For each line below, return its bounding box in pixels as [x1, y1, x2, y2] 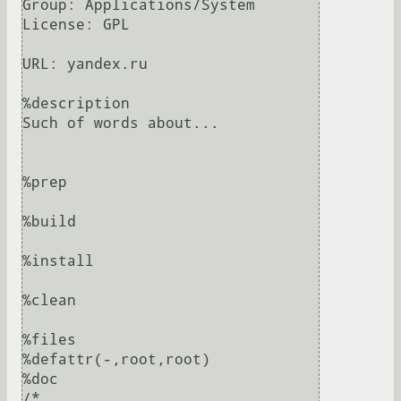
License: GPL [22, 16, 130, 34]
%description [22, 95, 130, 113]
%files [22, 331, 76, 349]
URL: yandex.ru [22, 55, 148, 73]
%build [22, 213, 76, 231]
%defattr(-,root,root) [22, 351, 210, 369]
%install [22, 252, 94, 270]
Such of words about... [22, 115, 219, 132]
